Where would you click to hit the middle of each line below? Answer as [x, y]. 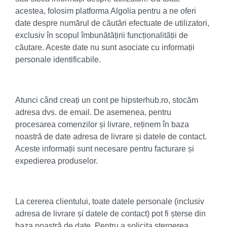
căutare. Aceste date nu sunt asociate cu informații [105, 47]
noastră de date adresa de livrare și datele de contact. [111, 137]
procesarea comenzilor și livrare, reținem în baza [102, 124]
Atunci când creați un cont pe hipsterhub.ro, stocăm [107, 100]
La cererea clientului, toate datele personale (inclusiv [110, 201]
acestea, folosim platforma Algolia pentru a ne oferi [106, 11]
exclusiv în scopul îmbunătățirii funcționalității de [102, 35]
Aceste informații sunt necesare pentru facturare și [105, 149]
